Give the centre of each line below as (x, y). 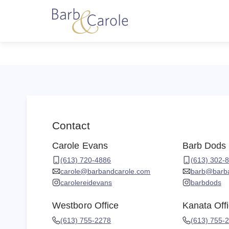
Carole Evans (80, 145)
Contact (71, 125)
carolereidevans (86, 183)
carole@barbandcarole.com (106, 171)
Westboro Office (86, 206)
